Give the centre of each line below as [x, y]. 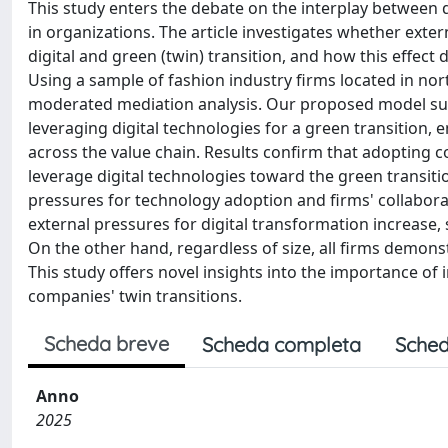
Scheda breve [106, 343]
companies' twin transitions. [135, 296]
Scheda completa [281, 344]
